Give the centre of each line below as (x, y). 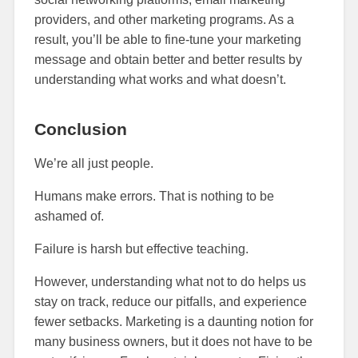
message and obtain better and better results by (168, 59)
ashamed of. (69, 216)
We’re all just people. (93, 163)
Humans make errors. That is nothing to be (154, 196)
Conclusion (80, 129)
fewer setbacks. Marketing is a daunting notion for (173, 321)
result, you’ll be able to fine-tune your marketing (167, 39)
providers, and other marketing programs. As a (164, 19)
